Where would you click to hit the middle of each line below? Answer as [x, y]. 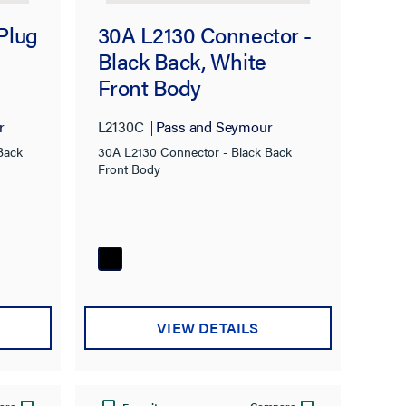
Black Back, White [182, 60]
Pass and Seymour [214, 127]
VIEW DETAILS [208, 327]
